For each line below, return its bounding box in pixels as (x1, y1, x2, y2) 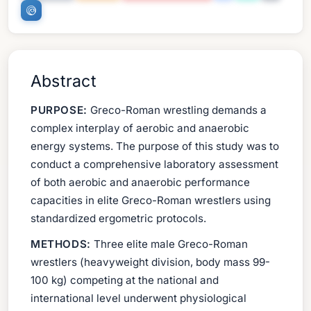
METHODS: (31, 237, 91, 251)
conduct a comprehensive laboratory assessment (31, 158, 278, 171)
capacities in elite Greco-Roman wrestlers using (31, 194, 271, 208)
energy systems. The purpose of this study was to (31, 140, 279, 153)
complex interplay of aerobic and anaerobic (31, 121, 249, 135)
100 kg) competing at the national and (31, 273, 219, 287)
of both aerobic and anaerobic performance (31, 176, 250, 190)
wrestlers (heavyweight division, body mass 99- (31, 255, 270, 269)
